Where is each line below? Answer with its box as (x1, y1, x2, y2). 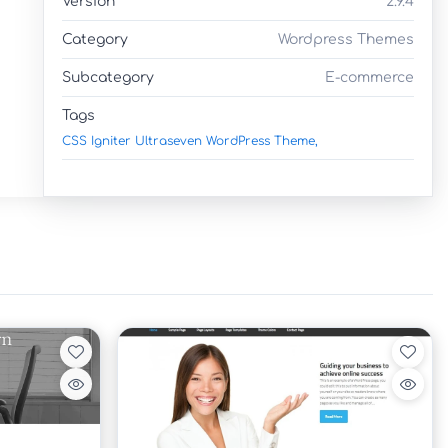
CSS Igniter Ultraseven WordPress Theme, (62, 133, 318, 148)
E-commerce (325, 69, 414, 85)
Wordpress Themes (278, 31, 414, 47)
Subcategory (62, 69, 154, 85)
